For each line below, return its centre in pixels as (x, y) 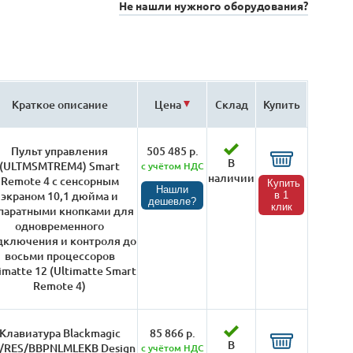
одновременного (60, 226)
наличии (232, 178)
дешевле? (173, 201)
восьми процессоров (59, 256)
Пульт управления (60, 151)
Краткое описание (59, 104)
